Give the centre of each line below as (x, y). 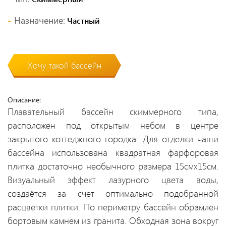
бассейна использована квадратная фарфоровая (113, 153)
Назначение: (40, 20)
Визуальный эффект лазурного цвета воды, (113, 180)
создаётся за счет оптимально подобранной (113, 193)
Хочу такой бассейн (64, 65)
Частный (82, 21)
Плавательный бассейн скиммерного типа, (113, 112)
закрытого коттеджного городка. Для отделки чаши (113, 139)
